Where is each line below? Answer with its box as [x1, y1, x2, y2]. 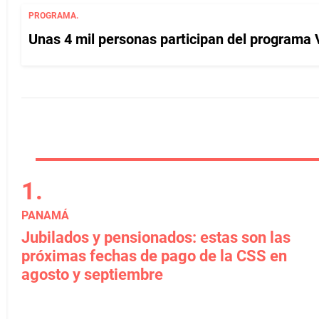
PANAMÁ [21, 209, 69, 222]
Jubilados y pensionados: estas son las [21, 229, 291, 246]
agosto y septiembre [21, 266, 163, 283]
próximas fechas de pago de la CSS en [21, 247, 287, 265]
